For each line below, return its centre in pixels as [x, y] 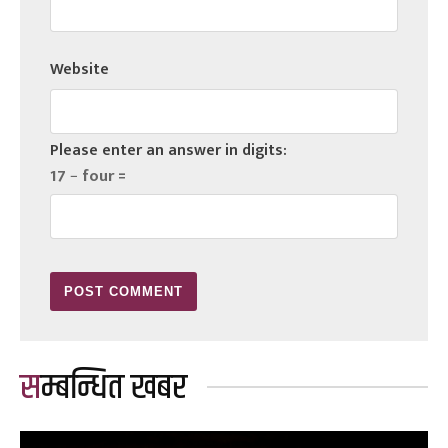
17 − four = [88, 176]
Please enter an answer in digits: [168, 150]
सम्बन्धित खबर [114, 387]
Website [79, 69]
